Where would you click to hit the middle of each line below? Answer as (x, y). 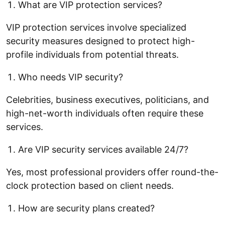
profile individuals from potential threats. (92, 54)
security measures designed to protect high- (100, 41)
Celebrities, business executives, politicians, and (107, 99)
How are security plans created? (86, 208)
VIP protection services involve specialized (96, 27)
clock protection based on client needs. (90, 185)
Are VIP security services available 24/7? (103, 149)
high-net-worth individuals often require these (105, 113)
